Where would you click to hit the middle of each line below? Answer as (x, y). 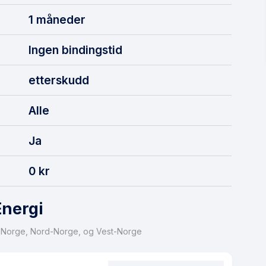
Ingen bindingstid (75, 50)
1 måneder (57, 19)
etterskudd (59, 80)
